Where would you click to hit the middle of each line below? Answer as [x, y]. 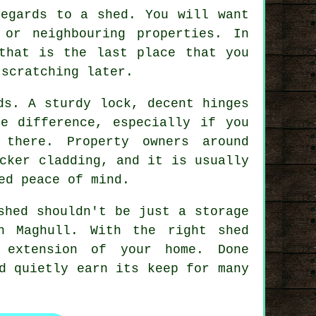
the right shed [191, 230]
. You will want [189, 14]
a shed [105, 14]
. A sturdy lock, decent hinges [130, 103]
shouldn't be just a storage [139, 211]
